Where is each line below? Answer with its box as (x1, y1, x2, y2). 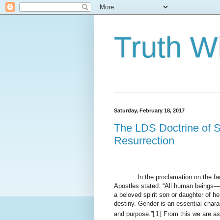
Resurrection (114, 134, 174, 147)
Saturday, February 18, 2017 (114, 108, 185, 113)
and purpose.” (114, 210, 153, 218)
